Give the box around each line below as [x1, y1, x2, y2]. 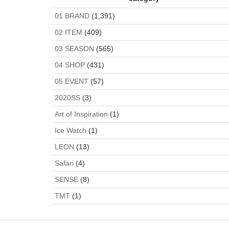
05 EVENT [55, 77, 88, 85]
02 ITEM [55, 28, 82, 36]
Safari [55, 158, 74, 167]
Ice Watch [55, 126, 86, 134]
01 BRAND [55, 11, 89, 20]
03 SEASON [55, 44, 94, 53]
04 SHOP [55, 60, 85, 69]
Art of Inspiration [55, 109, 108, 118]
